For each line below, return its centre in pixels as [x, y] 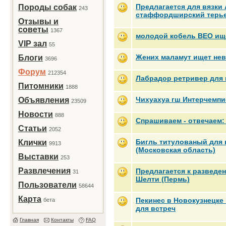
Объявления [44, 100]
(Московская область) [176, 150]
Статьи [33, 128]
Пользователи [47, 185]
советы [33, 30]
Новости [36, 114]
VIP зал [33, 44]
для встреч [156, 208]
